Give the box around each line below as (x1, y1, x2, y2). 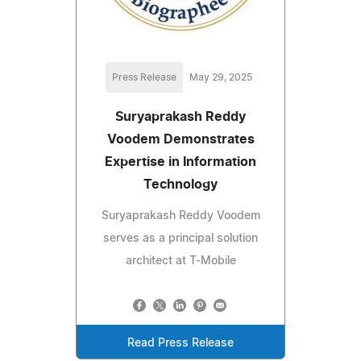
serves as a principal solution (103, 233, 258, 245)
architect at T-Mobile (125, 255, 236, 268)
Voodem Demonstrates (106, 133, 255, 147)
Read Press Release (127, 338, 234, 350)
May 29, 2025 (189, 73, 252, 83)
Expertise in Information (105, 156, 256, 169)
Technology (143, 178, 218, 192)
